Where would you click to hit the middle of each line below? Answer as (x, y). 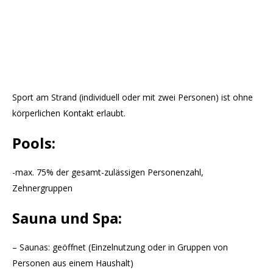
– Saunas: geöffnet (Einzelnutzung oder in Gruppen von (120, 247)
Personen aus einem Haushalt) (73, 263)
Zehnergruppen (42, 188)
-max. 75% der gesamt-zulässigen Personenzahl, (108, 172)
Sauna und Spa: (67, 218)
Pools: (34, 143)
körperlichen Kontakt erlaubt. (69, 113)
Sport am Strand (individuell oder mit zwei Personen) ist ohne (133, 97)
